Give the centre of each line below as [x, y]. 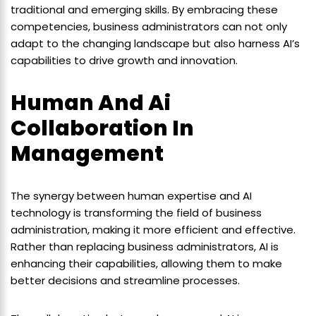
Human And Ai [91, 103]
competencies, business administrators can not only [149, 27]
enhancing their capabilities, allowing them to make [146, 264]
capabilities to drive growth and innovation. [124, 61]
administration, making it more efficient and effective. [153, 230]
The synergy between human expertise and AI [131, 196]
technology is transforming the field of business [136, 213]
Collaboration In [102, 129]
